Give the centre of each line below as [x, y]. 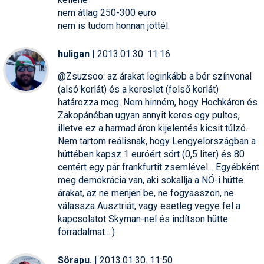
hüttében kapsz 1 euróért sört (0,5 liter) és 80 [151, 154]
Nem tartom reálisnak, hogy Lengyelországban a [157, 141]
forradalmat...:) [86, 232]
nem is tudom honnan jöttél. [114, 25]
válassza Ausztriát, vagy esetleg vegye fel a [149, 206]
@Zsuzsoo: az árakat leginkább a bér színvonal [155, 76]
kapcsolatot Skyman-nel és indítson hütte [143, 219]
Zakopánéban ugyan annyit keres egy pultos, [149, 115]
